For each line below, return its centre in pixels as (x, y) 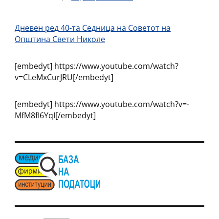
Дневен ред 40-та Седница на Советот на (93, 28)
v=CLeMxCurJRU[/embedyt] (64, 77)
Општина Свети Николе (60, 39)
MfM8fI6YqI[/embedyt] (55, 115)
